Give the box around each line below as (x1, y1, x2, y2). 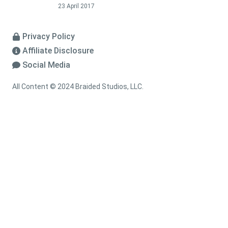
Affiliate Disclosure (22, 46, 94, 56)
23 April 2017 (58, 3, 95, 10)
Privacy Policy (22, 32, 75, 42)
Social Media (22, 60, 70, 70)
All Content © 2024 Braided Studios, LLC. (12, 82, 144, 91)
